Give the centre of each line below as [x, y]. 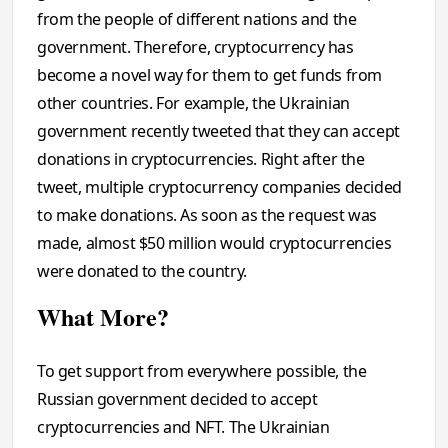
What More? [103, 316]
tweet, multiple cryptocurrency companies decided [219, 187]
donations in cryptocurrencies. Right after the [201, 159]
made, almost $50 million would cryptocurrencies [214, 243]
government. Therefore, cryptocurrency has [195, 47]
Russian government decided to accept [177, 399]
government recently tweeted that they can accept [218, 131]
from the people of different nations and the [197, 19]
